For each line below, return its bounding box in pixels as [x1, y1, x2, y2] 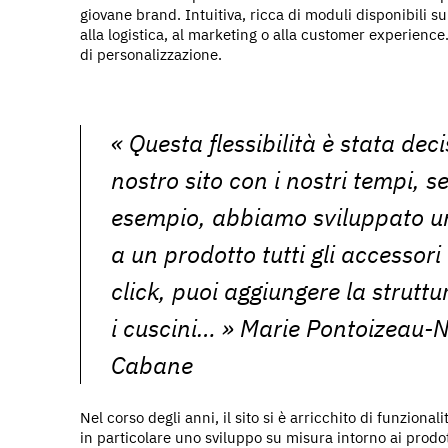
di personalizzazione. [80, 44, 222, 64]
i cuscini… [111, 311, 216, 344]
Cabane [111, 348, 193, 381]
